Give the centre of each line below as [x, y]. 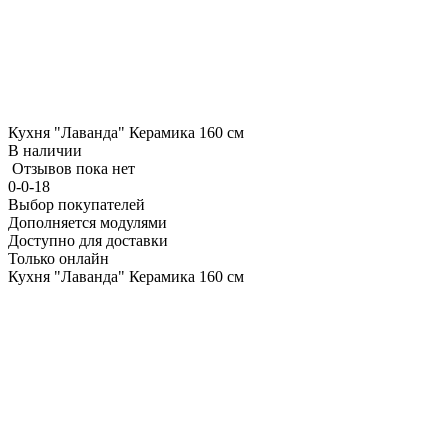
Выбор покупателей [76, 204]
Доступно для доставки [88, 240]
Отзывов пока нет [73, 168]
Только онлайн [58, 258]
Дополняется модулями [87, 222]
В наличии [45, 150]
